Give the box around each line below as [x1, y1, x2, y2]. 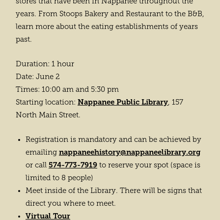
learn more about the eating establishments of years [16, 23, 198, 31]
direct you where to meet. [26, 199, 116, 208]
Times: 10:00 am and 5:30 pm [16, 85, 119, 94]
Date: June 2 [16, 73, 60, 81]
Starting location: [16, 98, 78, 107]
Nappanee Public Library [78, 98, 168, 107]
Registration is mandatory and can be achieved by [26, 136, 201, 144]
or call [26, 161, 49, 169]
